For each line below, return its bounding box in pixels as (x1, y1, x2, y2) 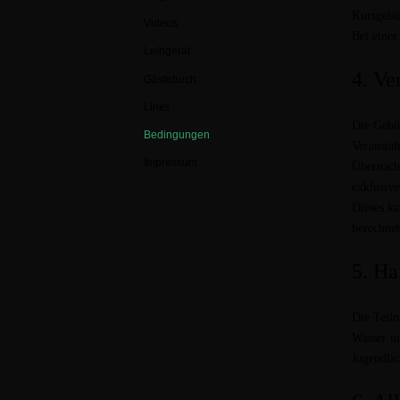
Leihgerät (144, 45, 190, 58)
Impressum (144, 155, 197, 169)
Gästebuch (144, 72, 196, 86)
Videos (144, 17, 178, 30)
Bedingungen (144, 128, 210, 141)
